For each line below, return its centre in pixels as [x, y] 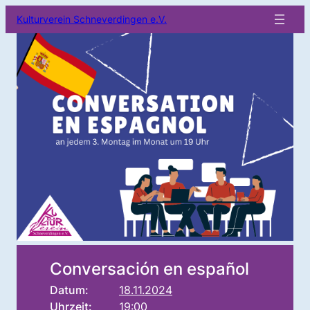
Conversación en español [149, 268]
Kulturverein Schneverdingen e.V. [92, 19]
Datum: [69, 290]
